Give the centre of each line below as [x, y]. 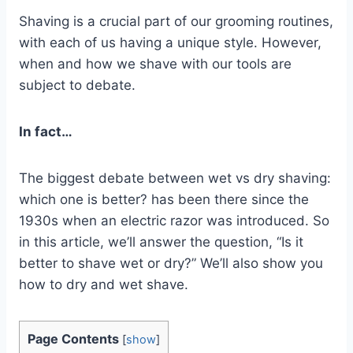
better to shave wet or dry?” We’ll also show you [171, 263]
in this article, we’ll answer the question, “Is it [161, 242]
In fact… [46, 131]
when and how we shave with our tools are [155, 63]
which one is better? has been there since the [164, 199]
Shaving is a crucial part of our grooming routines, [176, 21]
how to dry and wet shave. [104, 284]
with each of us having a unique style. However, [170, 42]
